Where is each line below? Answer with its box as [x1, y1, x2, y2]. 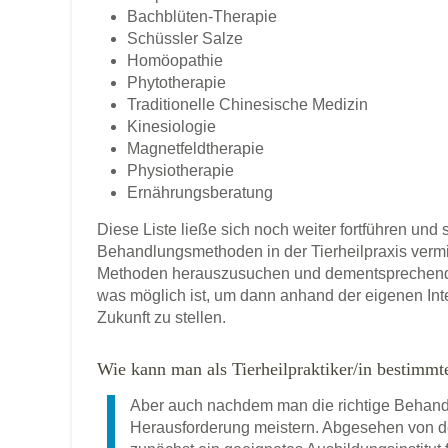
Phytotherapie [127, 74, 226, 92]
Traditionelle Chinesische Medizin [127, 96, 368, 114]
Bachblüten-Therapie [127, 8, 277, 26]
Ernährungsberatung [127, 184, 273, 202]
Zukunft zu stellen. [97, 309, 226, 327]
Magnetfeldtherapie [127, 140, 264, 158]
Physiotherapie [127, 162, 234, 180]
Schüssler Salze [127, 30, 243, 48]
